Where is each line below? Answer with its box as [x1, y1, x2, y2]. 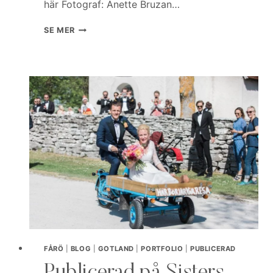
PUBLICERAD [190, 244, 236, 253]
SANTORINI [74, 59, 121, 69]
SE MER [44, 26, 75, 35]
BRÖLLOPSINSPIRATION [74, 35, 172, 44]
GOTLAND [97, 244, 134, 253]
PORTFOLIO [141, 244, 183, 253]
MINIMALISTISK [74, 23, 141, 32]
